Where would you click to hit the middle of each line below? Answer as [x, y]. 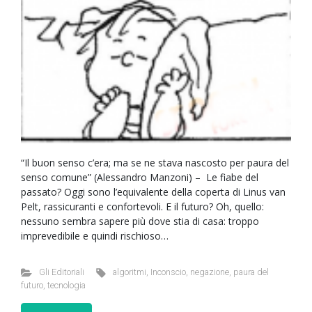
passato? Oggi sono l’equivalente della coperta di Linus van [153, 192]
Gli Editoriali [61, 272]
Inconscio [169, 272]
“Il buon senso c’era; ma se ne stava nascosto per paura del [155, 163]
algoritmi [130, 272]
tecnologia [67, 285]
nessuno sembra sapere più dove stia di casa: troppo [140, 221]
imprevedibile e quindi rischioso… [95, 236]
